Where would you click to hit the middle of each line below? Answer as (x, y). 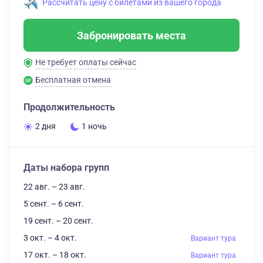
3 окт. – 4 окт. (50, 238)
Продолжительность (69, 107)
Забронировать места (131, 35)
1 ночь (94, 126)
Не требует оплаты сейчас (86, 62)
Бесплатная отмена (73, 80)
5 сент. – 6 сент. (54, 204)
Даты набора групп (66, 168)
